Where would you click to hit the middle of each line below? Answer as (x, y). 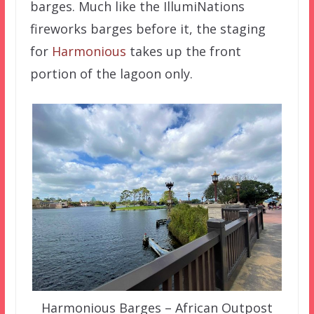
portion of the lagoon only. (111, 74)
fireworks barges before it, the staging (148, 29)
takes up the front (183, 52)
